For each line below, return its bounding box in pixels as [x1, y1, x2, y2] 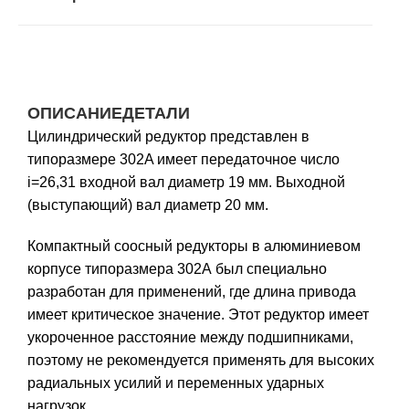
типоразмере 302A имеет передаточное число [27, 152, 340, 168]
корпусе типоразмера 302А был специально [27, 261, 327, 278]
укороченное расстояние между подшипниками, [27, 330, 353, 346]
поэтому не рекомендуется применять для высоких [27, 352, 374, 369]
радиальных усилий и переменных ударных [27, 375, 324, 392]
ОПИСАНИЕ [27, 104, 122, 123]
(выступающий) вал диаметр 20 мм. [27, 197, 268, 214]
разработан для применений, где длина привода [27, 284, 356, 300]
